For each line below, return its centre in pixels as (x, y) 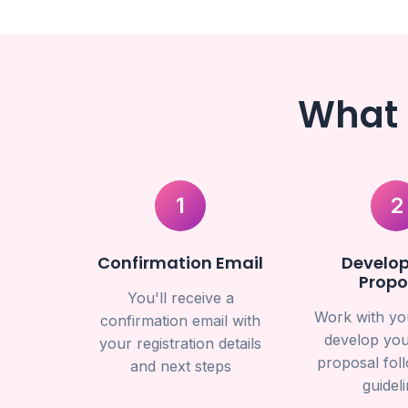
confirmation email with (181, 321)
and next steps (180, 366)
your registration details (181, 343)
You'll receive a (180, 298)
